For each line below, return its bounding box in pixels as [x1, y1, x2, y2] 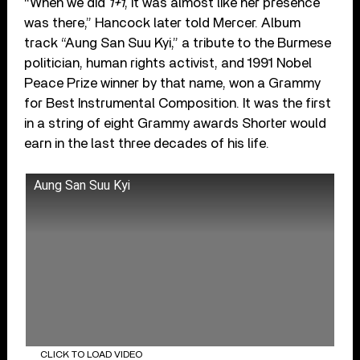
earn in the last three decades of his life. [24, 136, 270, 150]
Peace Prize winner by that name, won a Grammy [24, 76, 321, 90]
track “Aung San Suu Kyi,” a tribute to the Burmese [24, 35, 332, 50]
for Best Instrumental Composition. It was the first [24, 96, 332, 110]
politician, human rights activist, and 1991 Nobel [24, 55, 313, 70]
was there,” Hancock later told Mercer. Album [24, 15, 301, 30]
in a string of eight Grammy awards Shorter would [24, 116, 327, 130]
